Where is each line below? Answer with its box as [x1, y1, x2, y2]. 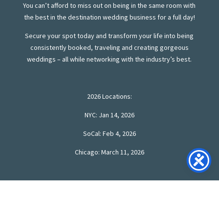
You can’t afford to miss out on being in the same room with [23, 1, 196, 10]
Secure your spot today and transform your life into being [25, 31, 194, 41]
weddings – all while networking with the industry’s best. [27, 55, 192, 64]
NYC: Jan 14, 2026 [84, 110, 134, 120]
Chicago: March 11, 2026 [74, 148, 144, 157]
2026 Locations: [87, 92, 132, 101]
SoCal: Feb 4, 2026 [83, 129, 136, 138]
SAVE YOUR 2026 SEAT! [64, 195, 155, 203]
